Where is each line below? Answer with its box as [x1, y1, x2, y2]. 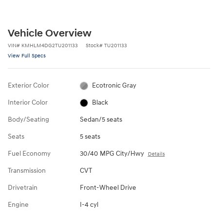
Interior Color [8, 98, 48, 107]
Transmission [8, 166, 46, 175]
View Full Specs [8, 53, 46, 59]
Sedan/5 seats [79, 115, 122, 124]
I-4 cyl [79, 200, 98, 209]
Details [147, 151, 165, 158]
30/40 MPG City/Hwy [79, 149, 144, 158]
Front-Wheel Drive [79, 183, 136, 192]
